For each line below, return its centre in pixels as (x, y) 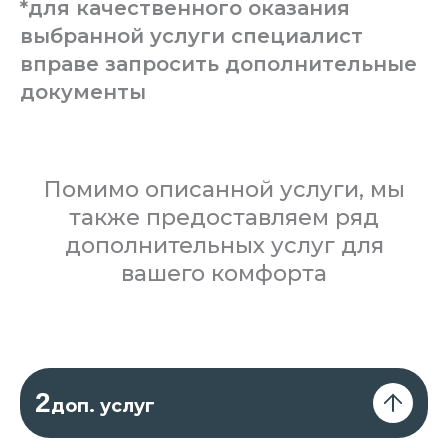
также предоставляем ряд (224, 217)
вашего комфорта (224, 273)
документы (83, 92)
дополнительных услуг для (224, 245)
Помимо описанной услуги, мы (224, 189)
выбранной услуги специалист (191, 36)
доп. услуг (103, 406)
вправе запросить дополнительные (218, 64)
